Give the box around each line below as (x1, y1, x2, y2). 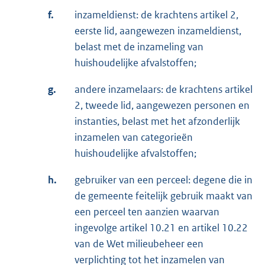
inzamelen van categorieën (75, 130, 193, 144)
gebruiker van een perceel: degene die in (75, 173, 253, 186)
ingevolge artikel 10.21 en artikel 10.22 (75, 221, 248, 234)
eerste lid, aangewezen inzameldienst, (75, 24, 241, 37)
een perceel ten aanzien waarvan (75, 205, 219, 218)
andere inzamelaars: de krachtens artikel (75, 82, 253, 96)
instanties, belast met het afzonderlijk (75, 114, 240, 128)
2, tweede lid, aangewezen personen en (75, 98, 250, 112)
